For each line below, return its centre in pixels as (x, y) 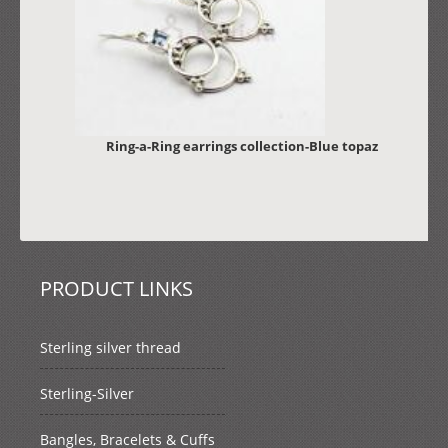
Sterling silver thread (110, 348)
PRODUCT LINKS (116, 289)
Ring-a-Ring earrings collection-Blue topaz (241, 146)
